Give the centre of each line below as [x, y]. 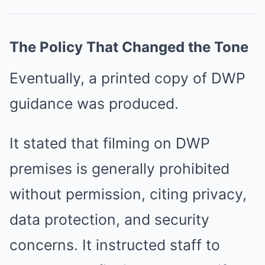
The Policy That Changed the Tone [129, 47]
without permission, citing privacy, [128, 194]
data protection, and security [109, 219]
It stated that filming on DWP [110, 143]
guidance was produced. [94, 104]
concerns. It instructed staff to [115, 245]
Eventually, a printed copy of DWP [127, 78]
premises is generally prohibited [119, 169]
